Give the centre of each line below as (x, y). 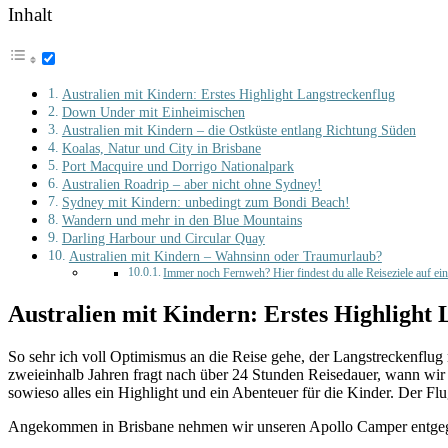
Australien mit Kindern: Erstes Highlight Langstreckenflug (228, 94)
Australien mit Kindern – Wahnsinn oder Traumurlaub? (225, 256)
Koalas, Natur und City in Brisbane (161, 148)
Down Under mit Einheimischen (153, 112)
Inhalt (30, 14)
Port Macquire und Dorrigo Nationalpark (177, 166)
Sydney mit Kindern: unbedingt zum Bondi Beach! (205, 202)
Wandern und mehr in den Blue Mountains (181, 220)
